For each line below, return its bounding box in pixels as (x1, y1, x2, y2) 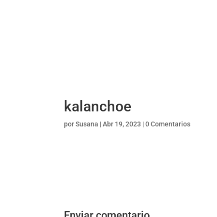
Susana (76, 120, 98, 128)
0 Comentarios (145, 120, 190, 128)
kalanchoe (64, 98, 131, 115)
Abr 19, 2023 (103, 120, 141, 128)
